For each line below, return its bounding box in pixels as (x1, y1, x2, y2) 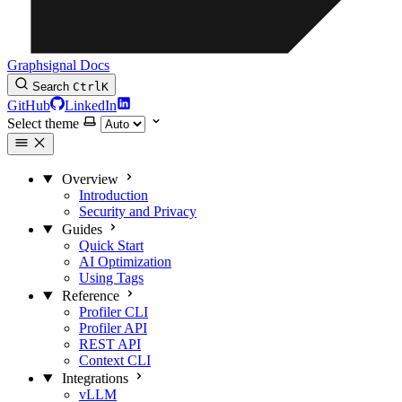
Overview (61, 171, 118, 187)
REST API (79, 336, 141, 352)
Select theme (7, 116, 79, 131)
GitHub (7, 98, 50, 113)
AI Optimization (79, 254, 171, 269)
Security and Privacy (79, 204, 197, 219)
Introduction (79, 188, 148, 203)
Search (32, 80, 69, 93)
